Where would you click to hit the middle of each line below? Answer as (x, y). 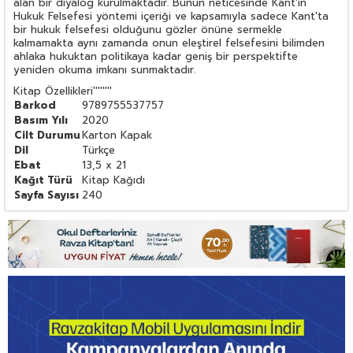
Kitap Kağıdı (113, 180)
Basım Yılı (41, 120)
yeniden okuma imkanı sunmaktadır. (104, 69)
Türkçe (98, 150)
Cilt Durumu (47, 135)
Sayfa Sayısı (46, 195)
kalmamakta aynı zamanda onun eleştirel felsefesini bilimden (169, 43)
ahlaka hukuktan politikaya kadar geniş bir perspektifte (156, 56)
